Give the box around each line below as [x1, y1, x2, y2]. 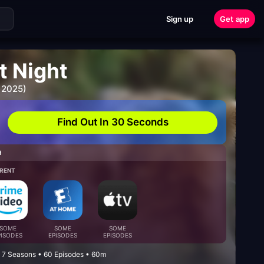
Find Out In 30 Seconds [57, 116, 169, 128]
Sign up [166, 14, 194, 24]
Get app [220, 14, 249, 24]
